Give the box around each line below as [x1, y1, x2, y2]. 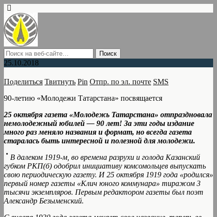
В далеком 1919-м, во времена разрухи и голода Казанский [10, 153, 200, 162]
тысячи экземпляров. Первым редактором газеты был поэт [4, 188, 203, 197]
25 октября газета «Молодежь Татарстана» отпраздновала [4, 110, 212, 119]
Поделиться [4, 77, 43, 86]
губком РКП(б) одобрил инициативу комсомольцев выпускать [4, 162, 206, 170]
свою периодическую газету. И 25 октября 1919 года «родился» [4, 170, 213, 179]
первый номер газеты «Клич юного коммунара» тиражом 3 [4, 179, 201, 188]
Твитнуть [45, 77, 76, 86]
